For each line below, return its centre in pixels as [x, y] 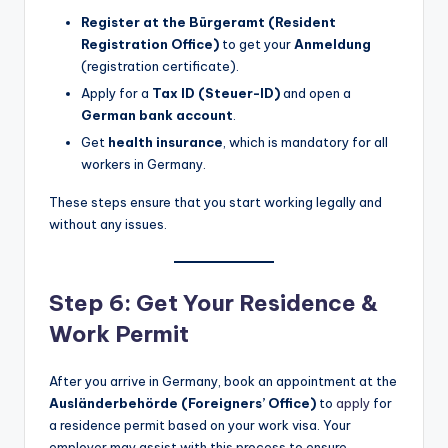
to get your [256, 44]
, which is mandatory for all [305, 142]
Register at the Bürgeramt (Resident [208, 22]
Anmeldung [332, 44]
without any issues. [108, 224]
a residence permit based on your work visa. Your [200, 425]
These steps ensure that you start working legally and [215, 202]
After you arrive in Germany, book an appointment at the [223, 381]
